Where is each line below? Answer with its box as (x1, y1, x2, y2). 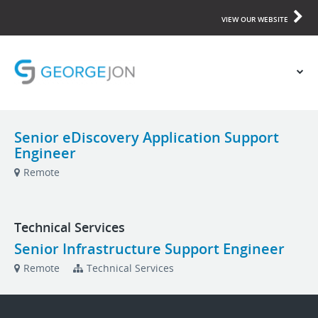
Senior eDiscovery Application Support (14, 128, 279, 147)
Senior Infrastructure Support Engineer (14, 239, 285, 258)
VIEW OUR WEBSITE (221, 14, 288, 24)
